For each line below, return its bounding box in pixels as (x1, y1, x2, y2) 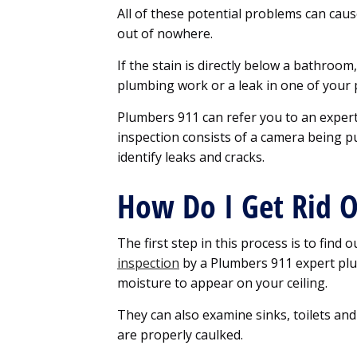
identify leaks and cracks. (117, 148, 265, 167)
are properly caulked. (117, 326, 246, 344)
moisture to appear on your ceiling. (117, 274, 328, 292)
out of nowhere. (117, 25, 213, 43)
